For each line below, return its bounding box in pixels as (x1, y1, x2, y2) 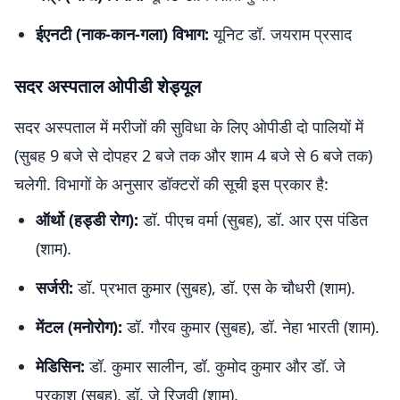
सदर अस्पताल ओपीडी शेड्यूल (14, 74, 201, 98)
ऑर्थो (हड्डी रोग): (36, 209, 138, 230)
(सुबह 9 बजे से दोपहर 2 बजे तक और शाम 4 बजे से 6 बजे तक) (14, 145, 372, 166)
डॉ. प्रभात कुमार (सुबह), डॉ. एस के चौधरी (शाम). (73, 277, 355, 298)
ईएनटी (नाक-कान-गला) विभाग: (36, 23, 209, 45)
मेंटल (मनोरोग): (36, 316, 122, 337)
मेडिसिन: (36, 355, 85, 377)
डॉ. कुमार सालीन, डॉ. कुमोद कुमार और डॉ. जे (85, 355, 346, 377)
